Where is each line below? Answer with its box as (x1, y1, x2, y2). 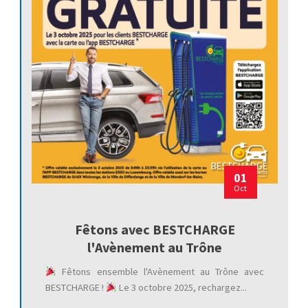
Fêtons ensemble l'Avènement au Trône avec (56, 265, 265, 278)
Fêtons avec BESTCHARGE (74, 221, 235, 239)
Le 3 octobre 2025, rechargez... (117, 281, 247, 294)
